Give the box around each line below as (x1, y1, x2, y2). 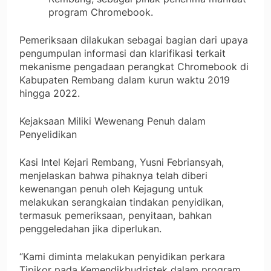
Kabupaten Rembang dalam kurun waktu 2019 (19, 74, 230, 87)
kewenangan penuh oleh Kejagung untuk (19, 183, 203, 195)
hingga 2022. (19, 87, 80, 100)
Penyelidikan (19, 128, 77, 141)
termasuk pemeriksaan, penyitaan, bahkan (19, 209, 212, 222)
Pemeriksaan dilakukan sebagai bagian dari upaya (19, 34, 248, 47)
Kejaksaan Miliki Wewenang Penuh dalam (19, 115, 206, 128)
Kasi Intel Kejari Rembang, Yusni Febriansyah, (19, 156, 224, 169)
